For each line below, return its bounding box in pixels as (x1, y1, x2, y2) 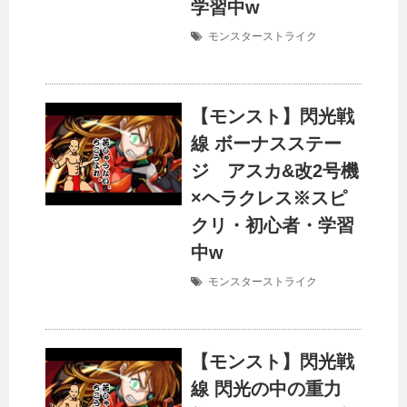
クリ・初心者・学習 (191, 215, 354, 236)
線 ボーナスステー (191, 134, 342, 154)
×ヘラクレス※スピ (191, 188, 347, 209)
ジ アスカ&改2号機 (191, 161, 359, 182)
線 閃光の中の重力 (191, 379, 342, 400)
